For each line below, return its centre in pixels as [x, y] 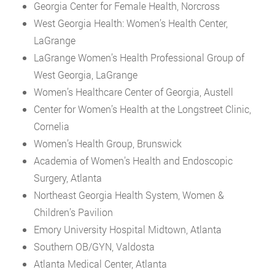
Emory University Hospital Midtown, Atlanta [128, 229]
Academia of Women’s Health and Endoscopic [133, 160]
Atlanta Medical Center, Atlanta [100, 263]
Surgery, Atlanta [68, 177]
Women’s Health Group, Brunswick [108, 143]
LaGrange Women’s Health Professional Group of [139, 57]
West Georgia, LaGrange [86, 74]
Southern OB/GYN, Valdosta [94, 246]
